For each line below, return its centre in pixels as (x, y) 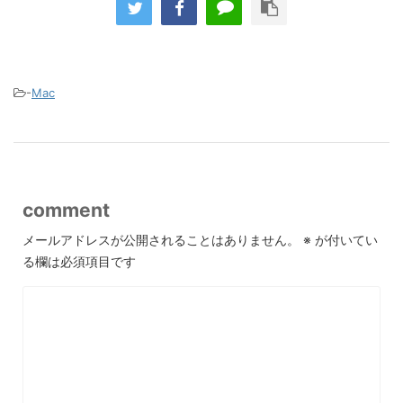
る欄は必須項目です (79, 262)
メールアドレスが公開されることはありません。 (161, 240)
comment (66, 210)
